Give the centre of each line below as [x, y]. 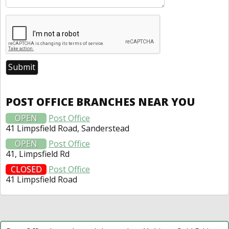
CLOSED [26, 169]
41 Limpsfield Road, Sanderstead [67, 128]
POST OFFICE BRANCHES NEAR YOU [100, 101]
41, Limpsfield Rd [38, 154]
